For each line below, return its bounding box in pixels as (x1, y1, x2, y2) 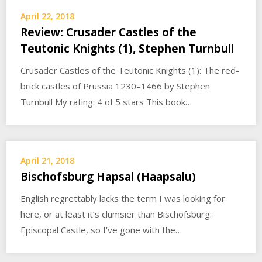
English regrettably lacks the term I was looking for (20, 192, 225, 204)
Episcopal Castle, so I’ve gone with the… (20, 224, 182, 236)
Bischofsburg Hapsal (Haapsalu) (20, 169, 196, 184)
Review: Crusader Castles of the (20, 25, 196, 40)
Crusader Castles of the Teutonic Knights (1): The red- (20, 64, 239, 76)
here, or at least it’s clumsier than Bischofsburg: (20, 208, 212, 220)
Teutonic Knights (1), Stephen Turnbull (20, 41, 234, 56)
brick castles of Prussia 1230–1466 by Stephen (20, 80, 210, 92)
